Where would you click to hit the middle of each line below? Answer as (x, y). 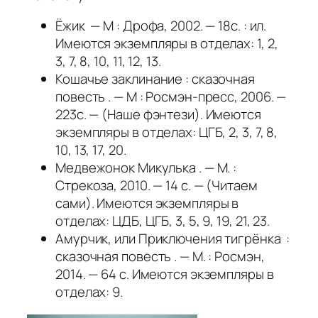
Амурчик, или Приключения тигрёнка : (173, 239)
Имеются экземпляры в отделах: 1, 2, (167, 44)
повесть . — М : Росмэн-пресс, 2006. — (171, 97)
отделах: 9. (89, 292)
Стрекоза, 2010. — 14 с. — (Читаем (157, 186)
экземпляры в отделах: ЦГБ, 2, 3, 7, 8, (167, 132)
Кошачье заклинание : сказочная (155, 79)
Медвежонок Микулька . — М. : (146, 168)
